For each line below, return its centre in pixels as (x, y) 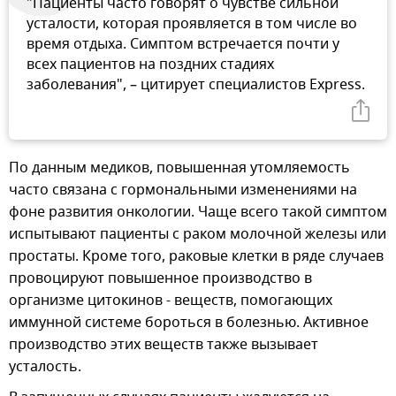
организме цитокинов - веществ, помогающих (171, 301)
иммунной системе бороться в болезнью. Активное (189, 323)
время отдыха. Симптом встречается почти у (183, 45)
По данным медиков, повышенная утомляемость (179, 168)
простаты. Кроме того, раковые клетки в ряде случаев (196, 257)
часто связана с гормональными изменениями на (183, 190)
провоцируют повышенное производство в (160, 279)
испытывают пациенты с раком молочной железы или (198, 235)
